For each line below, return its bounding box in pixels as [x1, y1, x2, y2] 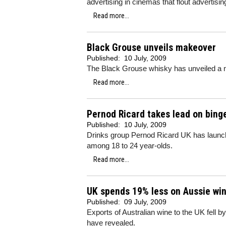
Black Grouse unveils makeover [87, 42, 216, 53]
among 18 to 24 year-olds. [87, 141, 173, 150]
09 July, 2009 [124, 198, 166, 206]
